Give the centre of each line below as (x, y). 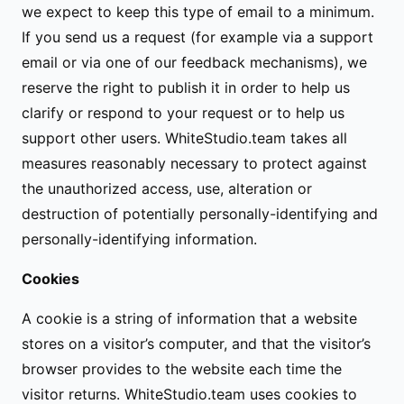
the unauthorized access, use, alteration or (167, 188)
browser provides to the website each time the (182, 369)
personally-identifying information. (139, 239)
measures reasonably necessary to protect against (194, 163)
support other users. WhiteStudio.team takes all (184, 138)
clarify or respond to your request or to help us (183, 113)
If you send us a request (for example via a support (197, 37)
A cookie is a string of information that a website (189, 318)
